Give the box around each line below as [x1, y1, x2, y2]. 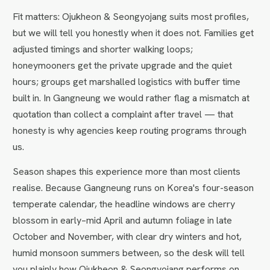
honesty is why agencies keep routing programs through [13, 124, 247, 137]
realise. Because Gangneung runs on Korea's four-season [13, 181, 254, 194]
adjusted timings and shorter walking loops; [13, 42, 193, 55]
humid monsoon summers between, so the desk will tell [13, 246, 245, 259]
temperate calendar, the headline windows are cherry [13, 197, 236, 210]
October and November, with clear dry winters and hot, [13, 230, 242, 243]
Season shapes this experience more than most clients [13, 165, 241, 178]
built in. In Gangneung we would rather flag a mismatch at [13, 91, 250, 104]
